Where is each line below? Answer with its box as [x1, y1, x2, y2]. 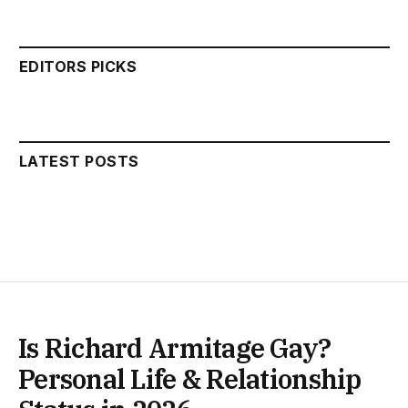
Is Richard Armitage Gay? [18, 330, 331, 365]
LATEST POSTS [19, 151, 139, 170]
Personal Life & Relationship [18, 361, 362, 396]
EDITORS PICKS [19, 56, 138, 76]
